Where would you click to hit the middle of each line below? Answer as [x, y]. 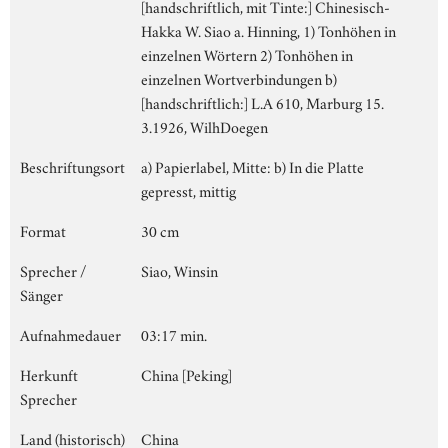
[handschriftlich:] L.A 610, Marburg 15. [262, 101]
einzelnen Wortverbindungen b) [239, 77]
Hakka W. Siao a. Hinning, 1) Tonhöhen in [268, 29]
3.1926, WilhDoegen [204, 125]
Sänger [41, 293]
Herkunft [49, 373]
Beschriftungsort [72, 165]
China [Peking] [186, 373]
